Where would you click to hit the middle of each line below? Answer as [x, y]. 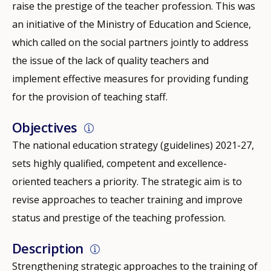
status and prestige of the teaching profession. [119, 218]
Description [48, 248]
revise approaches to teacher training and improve [127, 200]
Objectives [45, 127]
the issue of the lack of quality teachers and [110, 61]
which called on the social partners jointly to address [130, 43]
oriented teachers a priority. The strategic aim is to [127, 182]
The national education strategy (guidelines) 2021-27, [133, 145]
